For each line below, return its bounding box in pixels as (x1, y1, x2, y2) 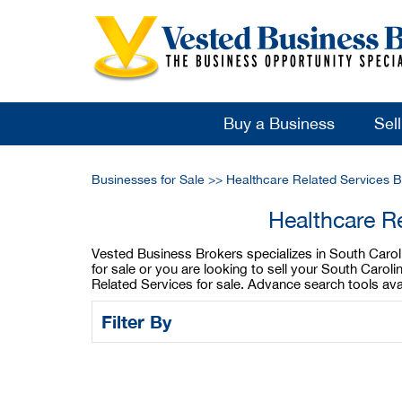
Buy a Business (223, 114, 335, 133)
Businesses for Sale (92, 172, 205, 187)
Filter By (101, 310, 177, 332)
